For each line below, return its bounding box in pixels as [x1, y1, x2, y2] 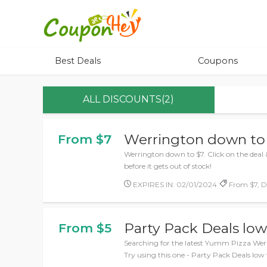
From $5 [58, 221, 111, 235]
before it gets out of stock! [124, 162, 212, 170]
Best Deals [55, 55, 101, 66]
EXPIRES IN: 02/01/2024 [131, 180, 218, 189]
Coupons [198, 55, 238, 66]
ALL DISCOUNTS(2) [83, 94, 175, 105]
